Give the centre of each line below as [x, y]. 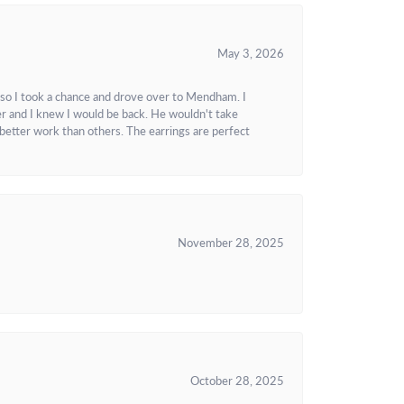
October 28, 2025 [237, 380]
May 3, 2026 [251, 53]
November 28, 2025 [231, 242]
